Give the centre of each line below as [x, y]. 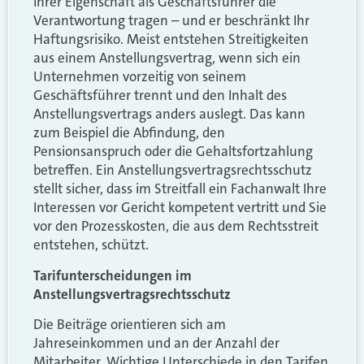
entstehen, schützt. [91, 245]
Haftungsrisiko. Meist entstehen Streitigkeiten [171, 39]
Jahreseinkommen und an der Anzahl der [156, 343]
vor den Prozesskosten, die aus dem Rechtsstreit [176, 226]
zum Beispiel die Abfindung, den [129, 133]
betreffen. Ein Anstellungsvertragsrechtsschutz [173, 170]
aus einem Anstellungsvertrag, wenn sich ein [167, 58]
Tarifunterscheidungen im [113, 275]
